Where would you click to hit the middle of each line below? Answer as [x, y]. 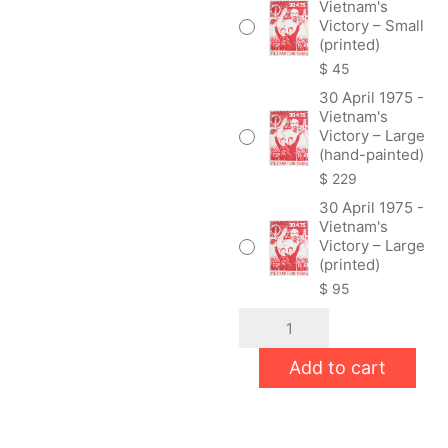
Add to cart [337, 367]
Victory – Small [371, 25]
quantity [266, 430]
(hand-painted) [371, 154]
